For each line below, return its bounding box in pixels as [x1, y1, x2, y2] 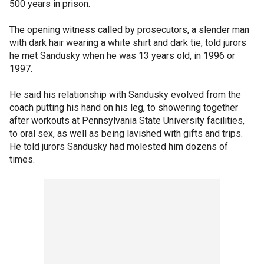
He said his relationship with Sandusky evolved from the [9, 89, 241, 100]
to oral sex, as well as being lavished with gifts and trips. [9, 128, 243, 139]
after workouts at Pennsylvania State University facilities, [9, 115, 245, 126]
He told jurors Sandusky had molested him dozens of [9, 141, 228, 152]
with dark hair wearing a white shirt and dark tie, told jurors [9, 37, 246, 48]
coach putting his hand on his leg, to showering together [9, 102, 238, 113]
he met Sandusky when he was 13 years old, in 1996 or [9, 50, 235, 61]
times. [9, 154, 35, 165]
